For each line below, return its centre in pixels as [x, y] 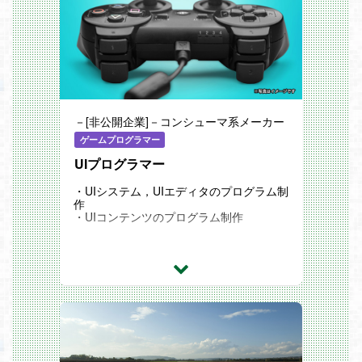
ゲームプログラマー [120, 140]
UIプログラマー [120, 164]
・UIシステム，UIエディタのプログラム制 [181, 191]
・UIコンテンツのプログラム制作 [158, 217]
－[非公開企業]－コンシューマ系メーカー [179, 122]
